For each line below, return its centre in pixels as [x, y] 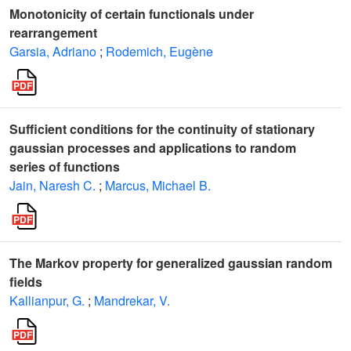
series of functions [65, 166]
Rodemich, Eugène [159, 51]
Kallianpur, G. [47, 300]
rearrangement [53, 33]
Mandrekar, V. [132, 300]
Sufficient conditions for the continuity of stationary [162, 129]
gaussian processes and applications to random [153, 148]
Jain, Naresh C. [52, 185]
